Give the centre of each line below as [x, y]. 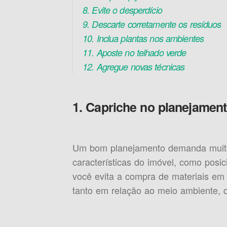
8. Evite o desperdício [122, 10]
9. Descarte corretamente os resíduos [152, 24]
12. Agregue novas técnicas [134, 67]
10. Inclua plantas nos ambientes [143, 38]
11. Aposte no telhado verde [135, 52]
